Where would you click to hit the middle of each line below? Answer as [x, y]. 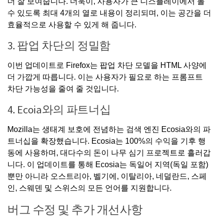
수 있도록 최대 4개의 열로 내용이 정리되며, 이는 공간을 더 [109, 13]
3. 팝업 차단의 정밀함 [59, 45]
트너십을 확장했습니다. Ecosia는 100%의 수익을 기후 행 [107, 141]
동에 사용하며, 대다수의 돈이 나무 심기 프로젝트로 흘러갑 [109, 153]
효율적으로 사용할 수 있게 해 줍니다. [72, 24]
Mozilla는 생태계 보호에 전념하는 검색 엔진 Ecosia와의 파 [109, 129]
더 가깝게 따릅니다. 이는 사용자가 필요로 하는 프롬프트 [105, 77]
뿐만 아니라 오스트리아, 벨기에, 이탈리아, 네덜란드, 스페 [107, 176]
